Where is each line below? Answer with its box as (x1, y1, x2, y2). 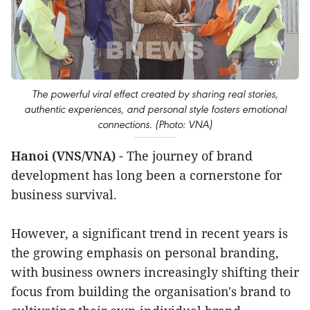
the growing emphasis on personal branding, (11, 244, 279, 261)
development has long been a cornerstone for (11, 167, 282, 183)
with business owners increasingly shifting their (11, 264, 299, 280)
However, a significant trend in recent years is (11, 225, 288, 241)
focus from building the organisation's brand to (11, 283, 291, 300)
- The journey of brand (116, 147, 253, 164)
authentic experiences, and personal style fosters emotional (24, 102, 286, 116)
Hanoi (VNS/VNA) (11, 147, 116, 164)
